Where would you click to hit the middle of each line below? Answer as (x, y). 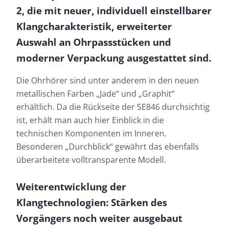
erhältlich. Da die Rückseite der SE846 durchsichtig (113, 107)
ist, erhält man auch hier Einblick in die (90, 120)
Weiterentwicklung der (71, 186)
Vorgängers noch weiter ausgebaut (99, 218)
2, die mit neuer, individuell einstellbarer (114, 10)
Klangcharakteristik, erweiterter (94, 26)
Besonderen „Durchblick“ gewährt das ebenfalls (108, 146)
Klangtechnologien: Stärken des (92, 202)
